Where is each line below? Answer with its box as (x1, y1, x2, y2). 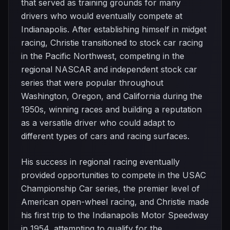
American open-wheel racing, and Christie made (21, 197, 209, 207)
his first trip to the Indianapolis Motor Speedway (21, 210, 208, 220)
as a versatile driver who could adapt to (21, 118, 175, 128)
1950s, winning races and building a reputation (21, 104, 202, 114)
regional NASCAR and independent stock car (21, 64, 197, 74)
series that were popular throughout (21, 78, 163, 88)
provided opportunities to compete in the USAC (21, 170, 206, 180)
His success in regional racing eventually (21, 157, 180, 167)
